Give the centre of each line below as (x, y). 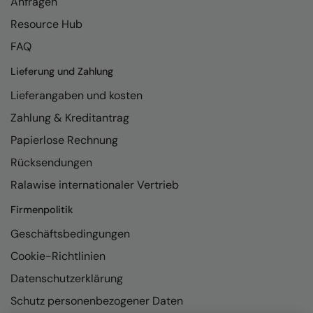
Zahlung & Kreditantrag (70, 117)
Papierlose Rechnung (64, 140)
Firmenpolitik (42, 209)
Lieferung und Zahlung (62, 71)
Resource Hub (46, 24)
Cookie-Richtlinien (58, 256)
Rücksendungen (51, 162)
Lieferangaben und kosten (77, 95)
